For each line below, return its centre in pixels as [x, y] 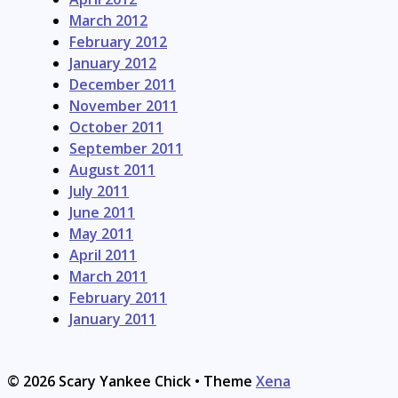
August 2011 [112, 169]
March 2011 [108, 276]
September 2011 [126, 148]
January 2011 [113, 318]
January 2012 [113, 63]
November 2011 [123, 105]
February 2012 [118, 41]
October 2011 [116, 127]
